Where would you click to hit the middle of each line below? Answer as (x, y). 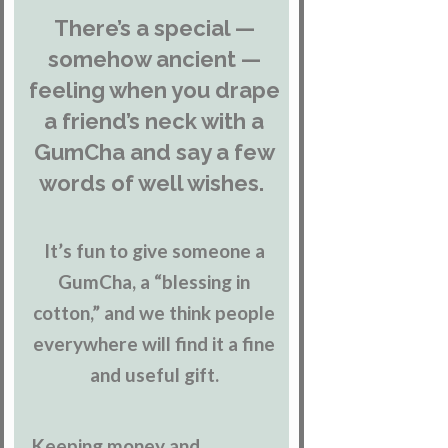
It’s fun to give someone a (154, 251)
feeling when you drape (154, 90)
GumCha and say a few (154, 152)
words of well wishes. (154, 183)
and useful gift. (154, 375)
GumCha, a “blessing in (154, 282)
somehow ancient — (154, 59)
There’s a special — (154, 28)
